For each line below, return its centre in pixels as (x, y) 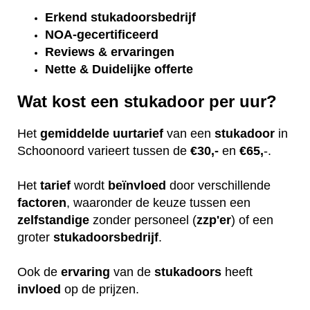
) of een (252, 220)
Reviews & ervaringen (111, 52)
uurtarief (138, 133)
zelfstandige (53, 220)
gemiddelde (75, 133)
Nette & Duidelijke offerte (119, 70)
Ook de (39, 272)
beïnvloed (137, 185)
